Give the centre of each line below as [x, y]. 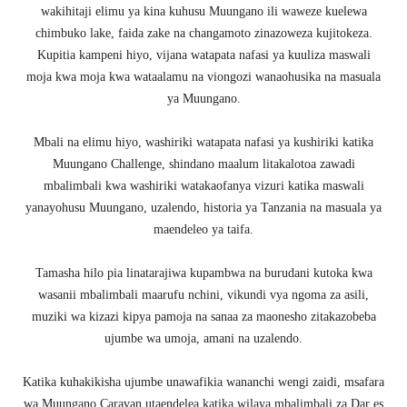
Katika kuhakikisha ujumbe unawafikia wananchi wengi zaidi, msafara [203, 382]
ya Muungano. [203, 99]
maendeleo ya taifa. [203, 230]
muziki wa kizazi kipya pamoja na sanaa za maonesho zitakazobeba [203, 317]
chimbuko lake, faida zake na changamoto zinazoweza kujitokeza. [203, 34]
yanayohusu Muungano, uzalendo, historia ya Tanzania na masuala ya [203, 208]
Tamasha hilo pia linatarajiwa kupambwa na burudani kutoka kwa [203, 273]
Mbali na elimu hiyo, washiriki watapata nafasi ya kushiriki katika [203, 143]
